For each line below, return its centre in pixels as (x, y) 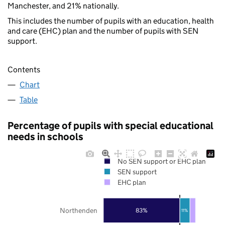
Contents (24, 69)
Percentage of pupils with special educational (110, 125)
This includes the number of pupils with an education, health (111, 21)
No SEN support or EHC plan (161, 161)
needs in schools (45, 136)
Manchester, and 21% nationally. (63, 6)
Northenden (79, 210)
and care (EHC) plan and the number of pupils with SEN (103, 31)
